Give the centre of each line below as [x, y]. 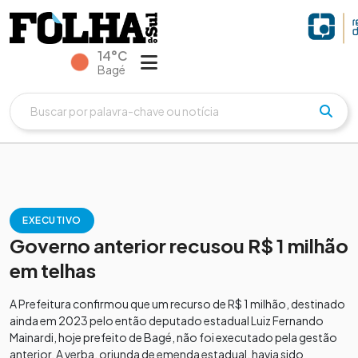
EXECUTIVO [52, 220]
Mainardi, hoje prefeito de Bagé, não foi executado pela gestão [173, 337]
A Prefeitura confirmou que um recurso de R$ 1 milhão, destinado [177, 303]
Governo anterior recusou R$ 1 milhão [179, 245]
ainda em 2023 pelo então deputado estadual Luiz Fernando [167, 320]
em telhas [53, 270]
